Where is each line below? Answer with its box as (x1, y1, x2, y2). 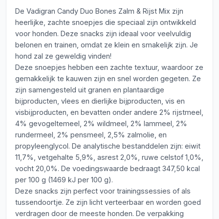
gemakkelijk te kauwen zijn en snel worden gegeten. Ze (15, 74, 201, 83)
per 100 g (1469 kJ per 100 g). (15, 175, 113, 184)
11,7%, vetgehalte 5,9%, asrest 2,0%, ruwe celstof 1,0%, (15, 153, 203, 161)
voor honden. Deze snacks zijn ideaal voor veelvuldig (15, 29, 191, 38)
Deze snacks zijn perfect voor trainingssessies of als (15, 187, 191, 195)
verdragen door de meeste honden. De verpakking (15, 209, 184, 218)
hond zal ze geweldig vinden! (15, 52, 111, 60)
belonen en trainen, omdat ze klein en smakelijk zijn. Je (15, 41, 198, 49)
